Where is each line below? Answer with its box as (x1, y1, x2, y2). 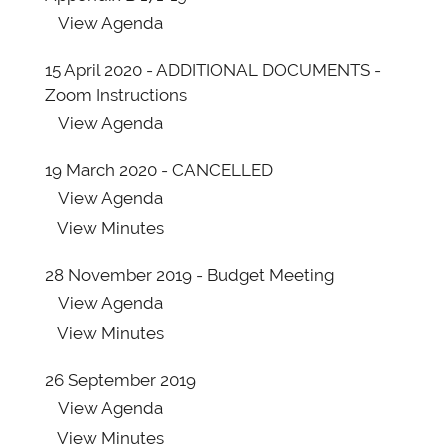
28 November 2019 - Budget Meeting (45, 265, 334, 285)
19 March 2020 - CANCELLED (45, 160, 273, 180)
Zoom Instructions (45, 85, 187, 105)
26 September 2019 (45, 370, 196, 390)
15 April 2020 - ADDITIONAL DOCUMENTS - (45, 60, 381, 80)
